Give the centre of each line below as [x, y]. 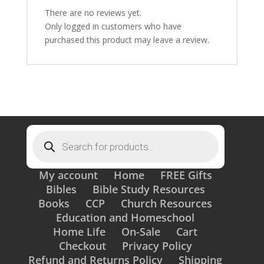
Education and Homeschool [126, 217]
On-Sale [141, 231]
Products [50, 134]
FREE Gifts [186, 175]
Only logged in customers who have [113, 26]
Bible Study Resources [148, 189]
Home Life [80, 231]
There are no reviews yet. [93, 12]
